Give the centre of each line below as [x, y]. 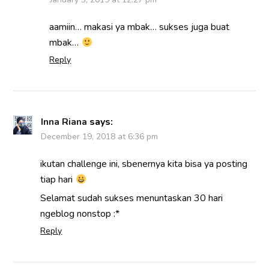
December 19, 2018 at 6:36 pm [100, 137]
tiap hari [58, 180]
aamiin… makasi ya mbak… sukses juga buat [140, 27]
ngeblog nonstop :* [80, 214]
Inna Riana [64, 122]
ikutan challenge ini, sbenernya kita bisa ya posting [144, 164]
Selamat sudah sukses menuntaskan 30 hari [132, 198]
